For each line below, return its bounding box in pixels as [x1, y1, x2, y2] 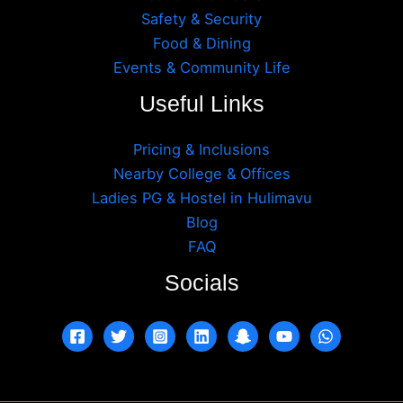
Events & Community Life [112, 58, 291, 76]
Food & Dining [152, 33, 251, 52]
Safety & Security [141, 9, 262, 28]
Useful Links [139, 91, 264, 116]
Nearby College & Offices [112, 165, 291, 184]
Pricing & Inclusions [133, 140, 270, 159]
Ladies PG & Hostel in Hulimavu [91, 189, 312, 208]
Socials [164, 271, 239, 296]
